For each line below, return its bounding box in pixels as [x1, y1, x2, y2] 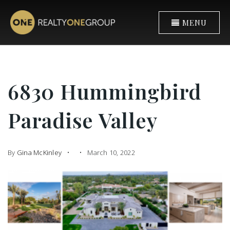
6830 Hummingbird [8, 78, 201, 105]
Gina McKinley [16, 148, 62, 157]
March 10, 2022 [86, 148, 135, 157]
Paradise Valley [8, 106, 158, 133]
